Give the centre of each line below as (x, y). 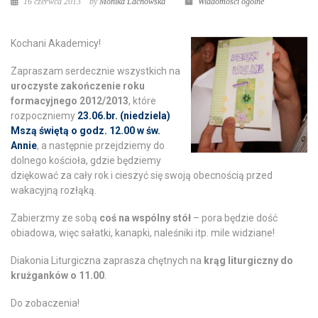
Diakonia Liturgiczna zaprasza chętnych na (107, 261)
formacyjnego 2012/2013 (70, 101)
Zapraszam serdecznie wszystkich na (95, 71)
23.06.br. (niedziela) (124, 116)
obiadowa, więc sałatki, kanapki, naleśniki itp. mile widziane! (143, 233)
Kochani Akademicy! (56, 43)
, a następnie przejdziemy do (101, 146)
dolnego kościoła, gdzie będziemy (86, 160)
